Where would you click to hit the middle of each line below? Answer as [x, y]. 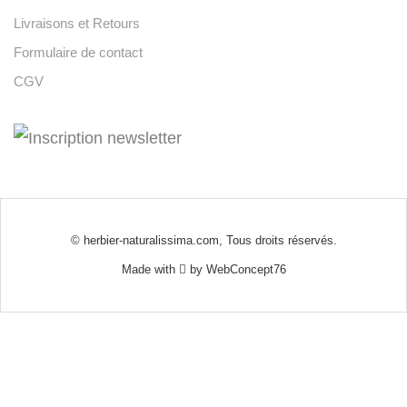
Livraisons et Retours [77, 23]
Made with [150, 269]
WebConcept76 [246, 269]
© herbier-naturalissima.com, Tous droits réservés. [203, 240]
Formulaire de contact [78, 52]
